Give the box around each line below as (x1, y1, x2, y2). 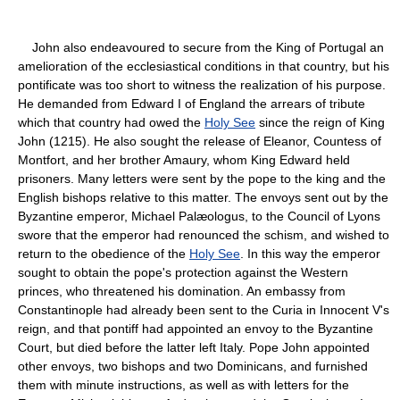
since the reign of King (255, 114, 385, 129)
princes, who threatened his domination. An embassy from (18, 283, 346, 298)
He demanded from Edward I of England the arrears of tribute (18, 96, 365, 111)
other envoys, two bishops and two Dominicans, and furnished (18, 358, 368, 373)
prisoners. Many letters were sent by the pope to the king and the (18, 171, 386, 186)
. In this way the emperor (240, 246, 380, 261)
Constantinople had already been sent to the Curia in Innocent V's (18, 302, 389, 317)
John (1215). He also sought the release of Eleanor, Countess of (18, 133, 381, 148)
